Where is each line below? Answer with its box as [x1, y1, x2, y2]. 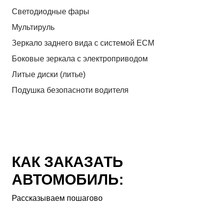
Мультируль [12, 23, 55, 32]
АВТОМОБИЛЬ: [12, 171, 124, 188]
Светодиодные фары [12, 7, 89, 16]
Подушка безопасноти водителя [12, 86, 129, 95]
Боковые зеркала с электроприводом [12, 55, 148, 63]
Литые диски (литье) [12, 70, 85, 79]
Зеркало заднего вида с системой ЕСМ [12, 39, 154, 48]
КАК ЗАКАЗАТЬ [12, 154, 123, 170]
